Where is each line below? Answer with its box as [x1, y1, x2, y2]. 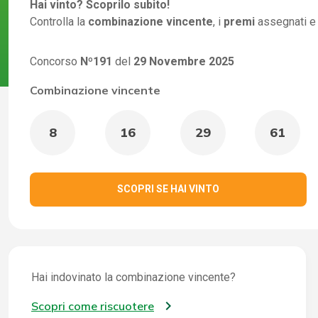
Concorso [30, 54, 80, 68]
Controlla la [30, 14, 88, 28]
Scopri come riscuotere [31, 298, 154, 313]
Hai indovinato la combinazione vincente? [31, 270, 236, 284]
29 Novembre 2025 [133, 54, 234, 68]
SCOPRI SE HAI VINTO [116, 183, 219, 195]
